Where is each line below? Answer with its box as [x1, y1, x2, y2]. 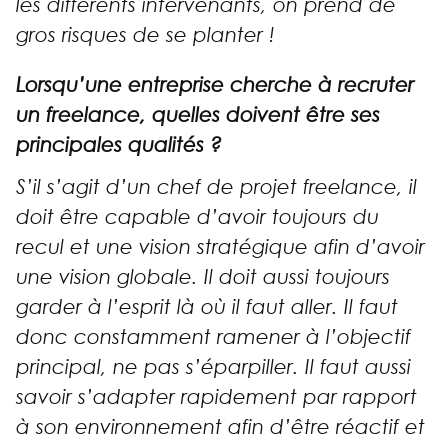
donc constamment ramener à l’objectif [16, 325, 411, 350]
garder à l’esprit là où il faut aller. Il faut [16, 295, 398, 320]
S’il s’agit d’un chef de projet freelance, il [16, 175, 417, 200]
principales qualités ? [16, 133, 222, 158]
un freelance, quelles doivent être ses [16, 103, 380, 128]
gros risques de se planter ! [16, 23, 275, 48]
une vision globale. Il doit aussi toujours [16, 265, 390, 290]
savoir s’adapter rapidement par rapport [16, 385, 417, 410]
